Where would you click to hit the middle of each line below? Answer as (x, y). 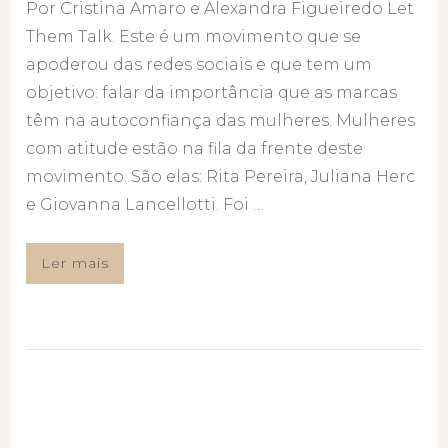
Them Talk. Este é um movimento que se (194, 37)
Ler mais (75, 263)
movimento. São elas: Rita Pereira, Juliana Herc (221, 177)
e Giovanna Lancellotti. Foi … (145, 205)
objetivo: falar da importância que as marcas (212, 93)
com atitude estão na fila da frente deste (195, 149)
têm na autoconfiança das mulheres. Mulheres (221, 121)
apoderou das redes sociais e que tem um (199, 65)
